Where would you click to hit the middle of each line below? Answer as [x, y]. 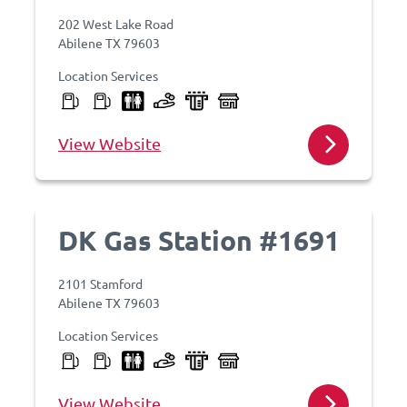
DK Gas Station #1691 [199, 240]
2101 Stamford [100, 283]
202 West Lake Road [116, 24]
